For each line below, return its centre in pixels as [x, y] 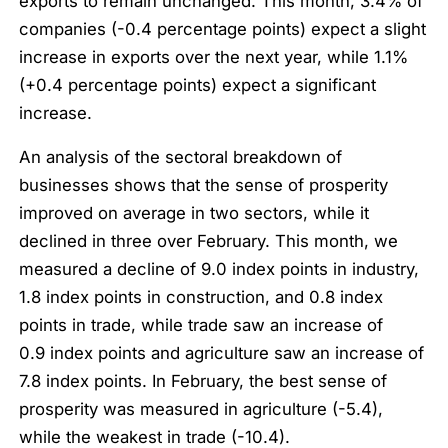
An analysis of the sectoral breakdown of [181, 157]
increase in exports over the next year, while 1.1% [214, 56]
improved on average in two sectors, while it [194, 213]
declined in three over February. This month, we [209, 241]
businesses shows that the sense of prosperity [204, 185]
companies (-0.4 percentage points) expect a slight [223, 28]
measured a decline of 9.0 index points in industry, [219, 269]
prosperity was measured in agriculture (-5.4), [201, 409]
